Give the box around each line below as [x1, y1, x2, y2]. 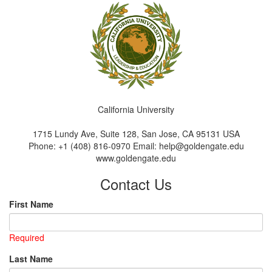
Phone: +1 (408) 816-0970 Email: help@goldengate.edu [28, 140, 244, 152]
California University [98, 103, 174, 115]
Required [9, 231, 44, 243]
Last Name [9, 253, 53, 265]
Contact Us [100, 173, 172, 194]
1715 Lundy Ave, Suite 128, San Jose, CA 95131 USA [32, 127, 240, 140]
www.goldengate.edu [96, 152, 176, 164]
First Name [9, 198, 53, 210]
